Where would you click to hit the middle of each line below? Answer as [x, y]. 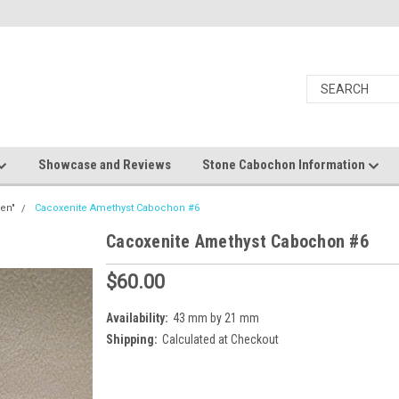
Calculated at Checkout [220, 339]
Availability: [137, 318]
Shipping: [132, 339]
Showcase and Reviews [105, 165]
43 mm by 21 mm [216, 318]
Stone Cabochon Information [285, 165]
